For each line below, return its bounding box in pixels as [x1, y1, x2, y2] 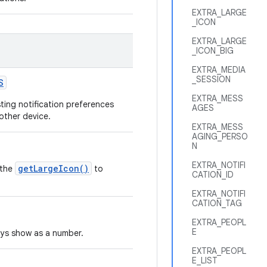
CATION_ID [192, 169, 234, 180]
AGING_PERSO [192, 131, 248, 142]
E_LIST [192, 255, 218, 266]
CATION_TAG [192, 198, 242, 209]
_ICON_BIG [192, 45, 234, 56]
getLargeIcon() [18, 163, 89, 174]
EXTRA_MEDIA [192, 64, 246, 75]
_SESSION [192, 74, 231, 85]
